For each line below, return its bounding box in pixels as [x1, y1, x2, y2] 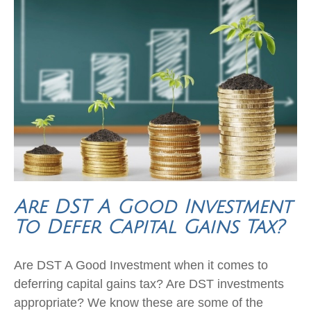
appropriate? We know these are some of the [14, 295, 263, 310]
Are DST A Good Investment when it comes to [14, 258, 268, 272]
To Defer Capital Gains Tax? [14, 217, 284, 237]
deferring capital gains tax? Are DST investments [14, 276, 284, 291]
